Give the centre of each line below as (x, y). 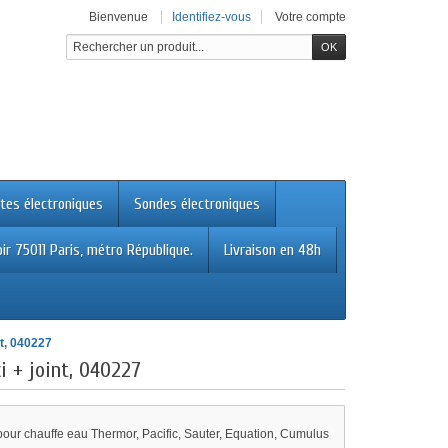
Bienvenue (118, 17)
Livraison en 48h (272, 250)
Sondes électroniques (197, 204)
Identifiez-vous (211, 17)
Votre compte (310, 17)
